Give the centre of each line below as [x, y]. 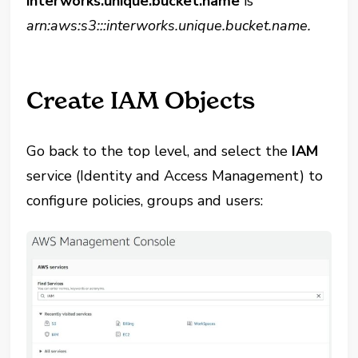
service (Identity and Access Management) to [175, 175]
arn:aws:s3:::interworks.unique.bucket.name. [169, 25]
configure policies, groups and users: [145, 200]
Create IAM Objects [141, 100]
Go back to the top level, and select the [159, 151]
